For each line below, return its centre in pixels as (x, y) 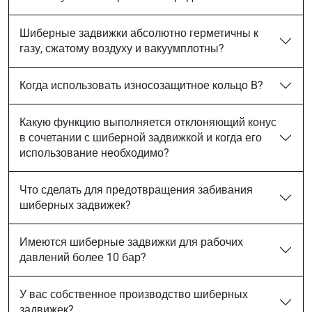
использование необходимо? (94, 153)
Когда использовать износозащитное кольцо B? (141, 85)
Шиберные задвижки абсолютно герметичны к (139, 33)
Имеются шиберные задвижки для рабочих (131, 242)
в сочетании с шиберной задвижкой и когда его (141, 138)
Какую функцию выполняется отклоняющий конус (148, 122)
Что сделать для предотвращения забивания (136, 190)
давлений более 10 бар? (83, 257)
